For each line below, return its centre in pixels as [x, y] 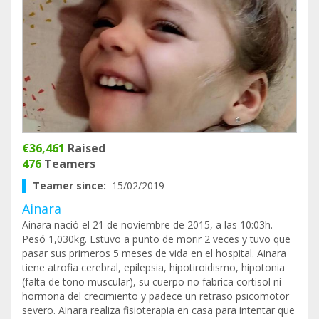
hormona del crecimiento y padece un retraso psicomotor [156, 296]
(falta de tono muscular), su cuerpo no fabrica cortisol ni [152, 282]
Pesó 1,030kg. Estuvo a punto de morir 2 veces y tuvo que [156, 239]
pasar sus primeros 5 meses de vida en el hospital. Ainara [154, 253]
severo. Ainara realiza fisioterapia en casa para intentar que [158, 310]
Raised [85, 148]
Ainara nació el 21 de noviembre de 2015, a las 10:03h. [147, 225]
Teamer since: [72, 185]
